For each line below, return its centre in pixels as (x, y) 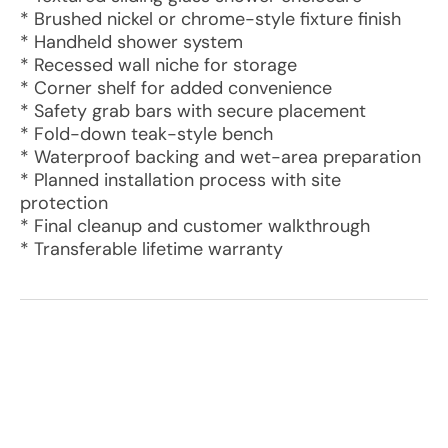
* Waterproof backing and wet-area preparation (220, 157)
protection (64, 203)
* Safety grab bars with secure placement (193, 111)
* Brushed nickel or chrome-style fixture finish (210, 19)
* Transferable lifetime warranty (151, 249)
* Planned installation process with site (180, 180)
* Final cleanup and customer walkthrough (195, 226)
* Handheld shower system (131, 42)
